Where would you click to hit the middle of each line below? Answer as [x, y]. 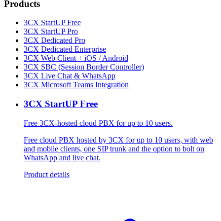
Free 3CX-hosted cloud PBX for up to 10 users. [98, 123]
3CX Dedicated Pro [55, 40]
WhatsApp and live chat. [62, 157]
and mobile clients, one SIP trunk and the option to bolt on [114, 148]
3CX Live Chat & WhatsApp [70, 76]
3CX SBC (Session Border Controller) [84, 67]
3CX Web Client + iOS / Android [76, 58]
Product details [47, 174]
